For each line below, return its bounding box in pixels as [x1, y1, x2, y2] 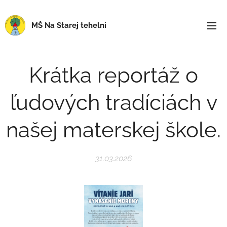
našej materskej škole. [6, 118, 221, 142]
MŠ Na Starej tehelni [31, 21, 106, 30]
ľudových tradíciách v [10, 90, 217, 115]
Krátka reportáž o [29, 63, 198, 88]
